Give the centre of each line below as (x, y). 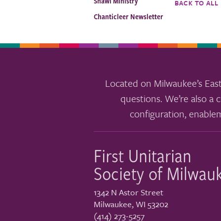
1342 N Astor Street (129, 192)
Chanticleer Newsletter (129, 17)
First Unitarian (143, 155)
